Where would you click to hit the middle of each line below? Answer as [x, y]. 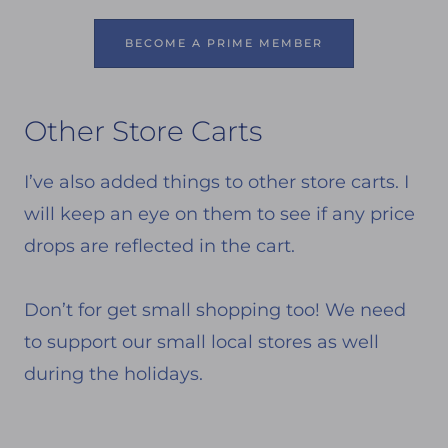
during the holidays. [113, 373]
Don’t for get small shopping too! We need [215, 309]
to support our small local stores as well [201, 341]
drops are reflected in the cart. [159, 245]
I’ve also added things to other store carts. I [216, 181]
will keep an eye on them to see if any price [219, 213]
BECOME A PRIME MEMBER [224, 42]
